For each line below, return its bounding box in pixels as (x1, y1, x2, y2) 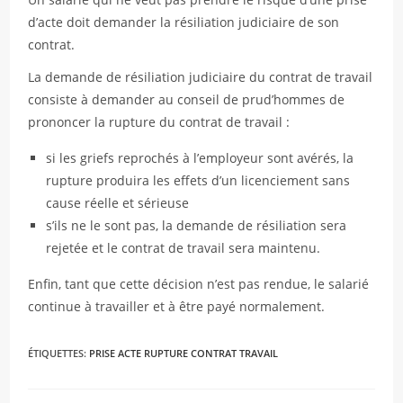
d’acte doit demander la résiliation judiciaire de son (28, 13, 340, 31)
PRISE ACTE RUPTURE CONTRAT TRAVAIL (89, 346, 279, 360)
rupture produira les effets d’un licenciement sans (46, 172, 351, 189)
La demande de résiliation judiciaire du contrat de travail (28, 68, 373, 85)
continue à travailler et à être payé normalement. (28, 298, 326, 315)
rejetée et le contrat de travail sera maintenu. (46, 239, 321, 256)
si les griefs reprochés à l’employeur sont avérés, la (46, 149, 354, 166)
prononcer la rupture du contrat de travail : (28, 113, 291, 130)
